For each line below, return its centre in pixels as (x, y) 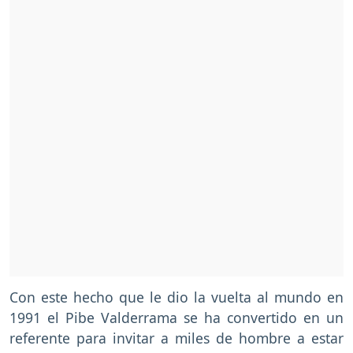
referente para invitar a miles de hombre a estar (176, 338)
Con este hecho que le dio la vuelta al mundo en (176, 297)
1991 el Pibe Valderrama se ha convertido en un (176, 317)
